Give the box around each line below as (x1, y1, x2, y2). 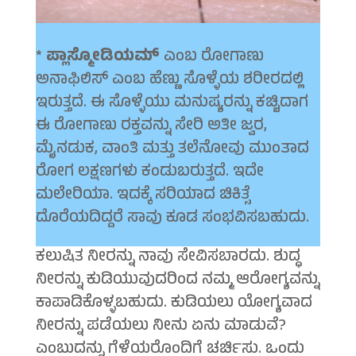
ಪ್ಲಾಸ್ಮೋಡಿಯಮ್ (45, 44, 160, 72)
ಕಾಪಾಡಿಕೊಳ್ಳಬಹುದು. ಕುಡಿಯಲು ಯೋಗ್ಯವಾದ (35, 291, 312, 318)
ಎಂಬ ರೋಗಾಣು (159, 44, 264, 72)
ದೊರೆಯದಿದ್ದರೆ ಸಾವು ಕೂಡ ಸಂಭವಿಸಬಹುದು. (35, 206, 309, 233)
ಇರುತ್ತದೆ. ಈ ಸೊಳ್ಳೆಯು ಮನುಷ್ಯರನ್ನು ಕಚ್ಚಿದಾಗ (35, 91, 308, 118)
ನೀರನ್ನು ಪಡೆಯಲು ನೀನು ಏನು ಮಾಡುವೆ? (35, 314, 286, 341)
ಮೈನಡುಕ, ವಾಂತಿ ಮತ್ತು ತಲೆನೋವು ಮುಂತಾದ (35, 137, 309, 164)
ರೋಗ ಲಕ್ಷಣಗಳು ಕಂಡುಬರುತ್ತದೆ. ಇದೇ (35, 160, 264, 187)
